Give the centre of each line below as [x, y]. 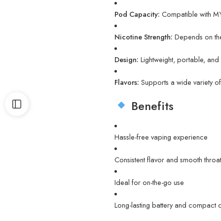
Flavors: [127, 82]
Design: [127, 59]
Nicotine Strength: [144, 37]
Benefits [151, 106]
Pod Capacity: [137, 14]
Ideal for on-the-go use [149, 182]
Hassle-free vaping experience [161, 137]
